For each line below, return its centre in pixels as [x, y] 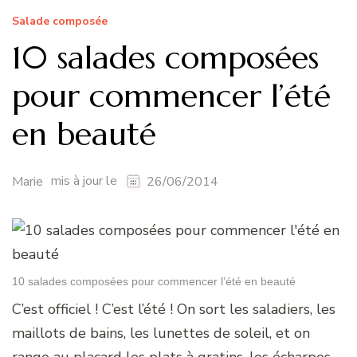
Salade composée [60, 21]
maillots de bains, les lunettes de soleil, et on [161, 333]
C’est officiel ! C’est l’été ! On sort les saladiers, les [174, 309]
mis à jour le [86, 181]
